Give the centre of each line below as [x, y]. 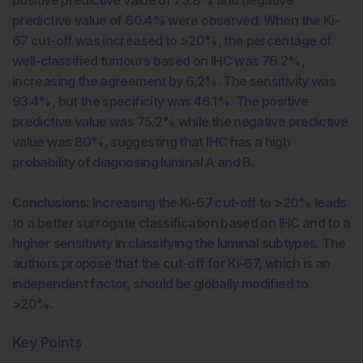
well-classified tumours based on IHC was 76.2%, [158, 60]
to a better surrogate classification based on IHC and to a [181, 222]
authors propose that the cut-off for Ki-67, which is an [171, 263]
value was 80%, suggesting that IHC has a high [152, 141]
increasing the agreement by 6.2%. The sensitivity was [174, 81]
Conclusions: [51, 202]
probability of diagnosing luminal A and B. [133, 162]
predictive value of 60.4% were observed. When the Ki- [176, 20]
